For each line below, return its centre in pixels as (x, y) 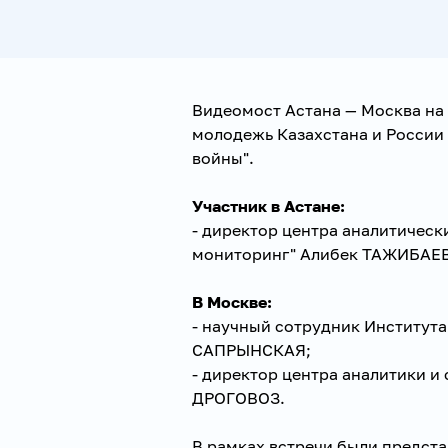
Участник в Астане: (268, 205)
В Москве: (232, 301)
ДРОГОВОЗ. (238, 397)
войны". (223, 157)
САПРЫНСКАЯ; (251, 349)
